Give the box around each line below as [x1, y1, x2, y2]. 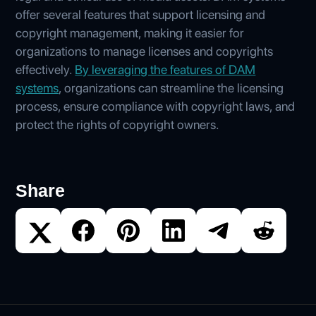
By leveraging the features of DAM [75, 61, 256, 77]
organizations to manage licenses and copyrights [16, 43, 274, 59]
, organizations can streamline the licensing [59, 80, 284, 95]
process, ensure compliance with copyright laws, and [16, 98, 296, 114]
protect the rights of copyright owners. [16, 116, 220, 132]
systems [16, 80, 59, 95]
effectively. [16, 61, 75, 77]
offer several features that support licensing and [16, 6, 266, 22]
